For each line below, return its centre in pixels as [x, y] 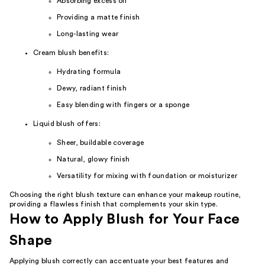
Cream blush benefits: [71, 53]
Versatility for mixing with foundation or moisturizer [147, 176]
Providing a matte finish [98, 17]
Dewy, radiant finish [92, 88]
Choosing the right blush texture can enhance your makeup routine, [125, 195]
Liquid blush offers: [67, 124]
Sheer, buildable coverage [101, 143]
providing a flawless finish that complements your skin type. [114, 204]
